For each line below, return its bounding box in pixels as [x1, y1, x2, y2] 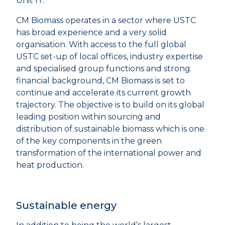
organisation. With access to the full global [16, 40, 186, 49]
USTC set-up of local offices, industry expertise [16, 52, 203, 61]
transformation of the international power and [16, 148, 201, 158]
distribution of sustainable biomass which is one [16, 124, 204, 134]
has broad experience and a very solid [16, 28, 167, 37]
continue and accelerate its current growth [16, 88, 191, 97]
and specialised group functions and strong [16, 64, 190, 73]
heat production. [16, 160, 84, 170]
